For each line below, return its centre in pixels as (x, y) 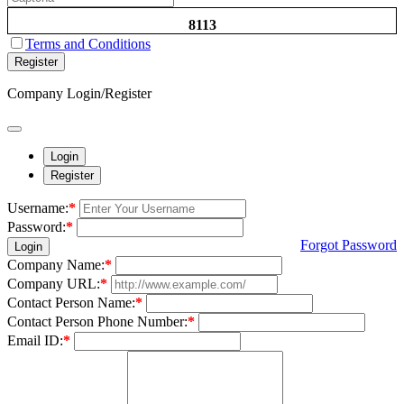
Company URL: (54, 283)
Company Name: (56, 264)
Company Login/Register (79, 93)
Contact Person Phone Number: (97, 321)
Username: (38, 207)
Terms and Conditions (88, 43)
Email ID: (35, 340)
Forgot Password (349, 244)
